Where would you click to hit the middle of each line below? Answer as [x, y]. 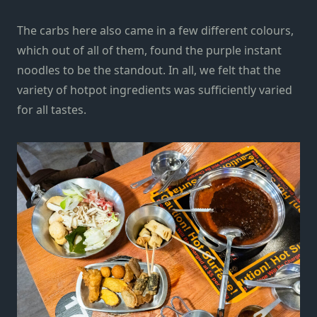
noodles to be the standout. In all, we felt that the [149, 70]
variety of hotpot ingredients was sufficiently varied [155, 90]
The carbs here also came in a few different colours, [155, 30]
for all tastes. [52, 109]
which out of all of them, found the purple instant [149, 50]
